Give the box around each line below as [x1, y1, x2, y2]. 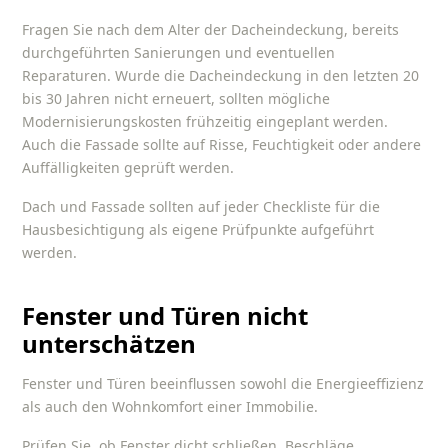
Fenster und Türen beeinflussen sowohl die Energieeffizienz [22, 374, 425, 394]
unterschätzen [22, 326, 197, 360]
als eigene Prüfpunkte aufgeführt [145, 219, 375, 239]
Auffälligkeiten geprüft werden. [22, 158, 239, 178]
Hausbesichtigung [22, 219, 146, 239]
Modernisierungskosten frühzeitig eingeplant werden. [22, 112, 389, 132]
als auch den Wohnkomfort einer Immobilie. [22, 397, 319, 417]
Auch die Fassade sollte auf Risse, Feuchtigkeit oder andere [22, 135, 422, 155]
